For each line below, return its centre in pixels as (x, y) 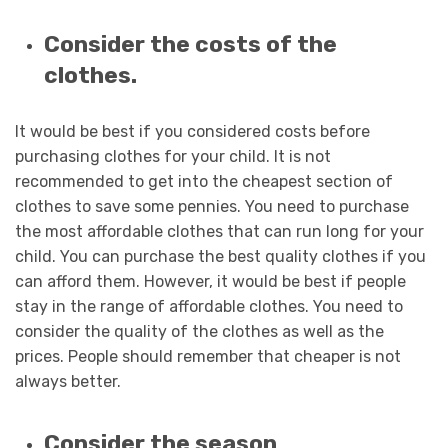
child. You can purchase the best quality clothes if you (220, 256)
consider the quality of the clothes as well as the (199, 331)
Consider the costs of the (190, 44)
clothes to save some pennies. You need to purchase (212, 206)
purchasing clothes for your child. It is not (173, 156)
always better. (68, 381)
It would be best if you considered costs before (192, 131)
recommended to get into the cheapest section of (204, 181)
